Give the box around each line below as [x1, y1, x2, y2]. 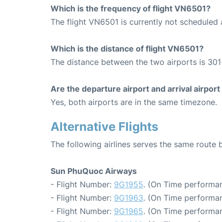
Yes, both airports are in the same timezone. [51, 97, 217, 108]
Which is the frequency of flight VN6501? [51, 3, 211, 14]
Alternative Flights [51, 119, 158, 134]
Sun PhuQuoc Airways [51, 166, 137, 176]
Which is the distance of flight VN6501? [51, 44, 204, 54]
